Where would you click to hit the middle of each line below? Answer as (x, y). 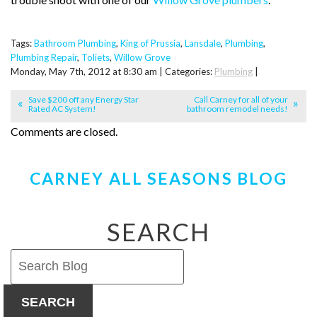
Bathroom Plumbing (75, 43)
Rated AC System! (62, 109)
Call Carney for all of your (241, 100)
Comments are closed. (64, 132)
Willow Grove (142, 57)
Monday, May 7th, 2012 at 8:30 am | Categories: (113, 71)
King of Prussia (150, 43)
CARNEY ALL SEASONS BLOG (158, 179)
